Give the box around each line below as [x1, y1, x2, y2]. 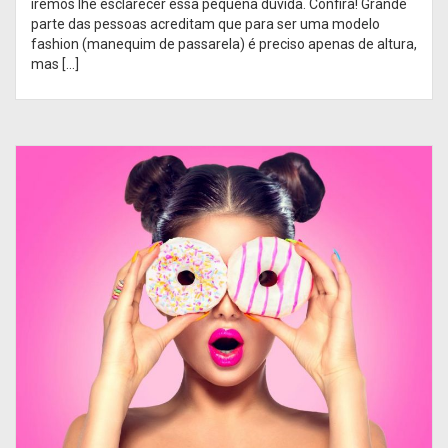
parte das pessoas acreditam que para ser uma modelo [31, 16, 380, 33]
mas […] [31, 56, 79, 73]
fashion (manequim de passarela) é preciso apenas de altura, [31, 36, 417, 53]
